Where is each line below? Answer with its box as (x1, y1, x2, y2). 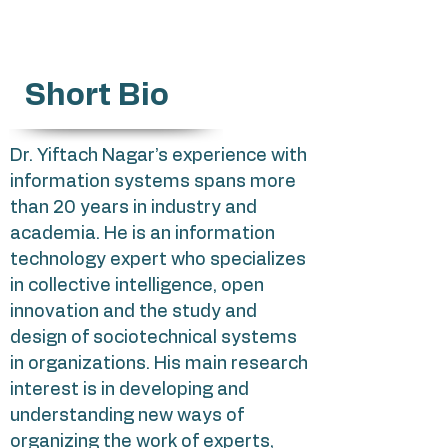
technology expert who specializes (10, 251, 306, 269)
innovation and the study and (10, 303, 257, 321)
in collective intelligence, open (10, 277, 264, 295)
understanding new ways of (10, 407, 244, 425)
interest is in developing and (10, 381, 249, 399)
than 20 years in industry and (10, 199, 257, 217)
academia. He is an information (10, 225, 275, 243)
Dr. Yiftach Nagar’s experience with (10, 147, 307, 165)
